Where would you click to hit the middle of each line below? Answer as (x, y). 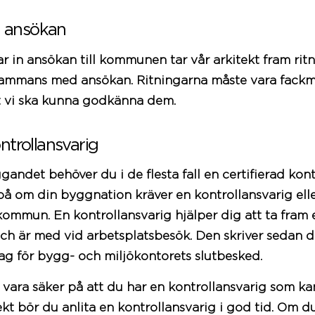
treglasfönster (242, 129)
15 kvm (224, 79)
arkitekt (236, 60)
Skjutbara (230, 116)
